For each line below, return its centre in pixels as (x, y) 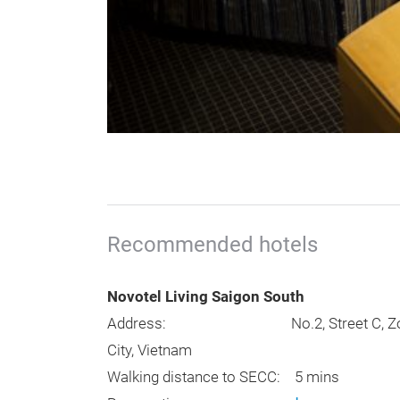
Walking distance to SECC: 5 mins (223, 378)
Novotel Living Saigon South (208, 297)
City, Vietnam (150, 351)
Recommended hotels (212, 245)
